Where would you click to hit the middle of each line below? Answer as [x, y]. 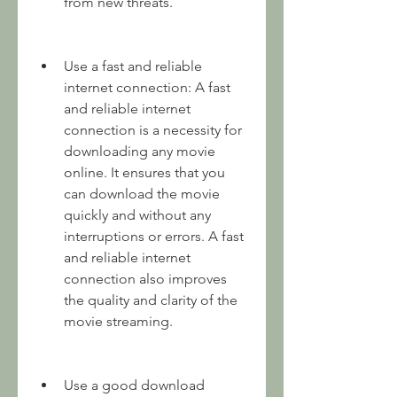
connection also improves [145, 279]
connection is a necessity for [153, 130]
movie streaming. [118, 321]
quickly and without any [137, 215]
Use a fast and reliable [133, 66]
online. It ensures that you [144, 172]
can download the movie [142, 194]
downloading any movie [140, 151]
